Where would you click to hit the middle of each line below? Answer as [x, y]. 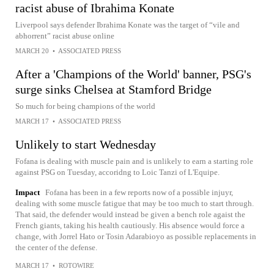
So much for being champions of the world [85, 106]
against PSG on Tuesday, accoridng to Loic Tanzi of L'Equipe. [117, 172]
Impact [28, 192]
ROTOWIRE [76, 265]
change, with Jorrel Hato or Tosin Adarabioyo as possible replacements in [136, 236]
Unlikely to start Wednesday [86, 144]
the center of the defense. [56, 247]
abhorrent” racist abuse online [65, 35]
